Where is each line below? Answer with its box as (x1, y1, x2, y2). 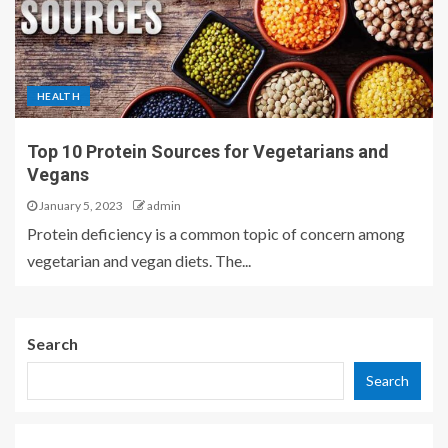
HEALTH (37, 90, 81, 102)
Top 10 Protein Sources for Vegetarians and (27, 141, 389, 162)
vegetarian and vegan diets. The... (27, 251, 251, 270)
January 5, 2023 (37, 198, 123, 213)
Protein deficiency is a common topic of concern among (27, 224, 405, 243)
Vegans (27, 164, 89, 185)
